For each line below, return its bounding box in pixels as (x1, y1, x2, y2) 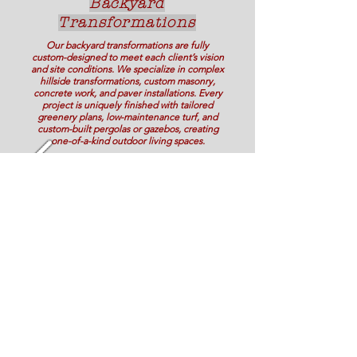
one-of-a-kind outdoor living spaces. (50, 135, 205, 147)
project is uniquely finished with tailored (42, 99, 213, 111)
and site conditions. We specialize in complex (31, 63, 224, 75)
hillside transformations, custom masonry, (40, 75, 215, 87)
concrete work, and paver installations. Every (33, 87, 222, 99)
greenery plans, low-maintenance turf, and (37, 111, 218, 123)
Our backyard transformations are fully (46, 39, 209, 51)
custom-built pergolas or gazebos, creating (37, 123, 218, 135)
